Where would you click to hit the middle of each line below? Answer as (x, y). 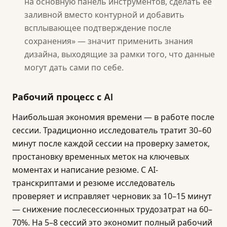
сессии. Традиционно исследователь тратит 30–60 (112, 130)
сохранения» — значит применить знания (109, 41)
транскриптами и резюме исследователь (94, 183)
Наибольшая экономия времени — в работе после (113, 117)
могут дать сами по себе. (74, 67)
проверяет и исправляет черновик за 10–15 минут (112, 196)
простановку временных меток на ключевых (101, 157)
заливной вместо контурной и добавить (104, 15)
